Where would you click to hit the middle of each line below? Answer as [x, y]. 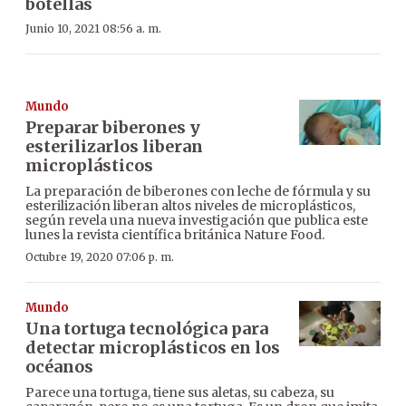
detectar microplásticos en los [153, 347]
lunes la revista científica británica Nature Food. [175, 234]
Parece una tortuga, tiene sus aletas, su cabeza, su [180, 392]
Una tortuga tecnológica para [147, 328]
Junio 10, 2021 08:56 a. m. [93, 28]
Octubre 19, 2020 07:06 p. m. [100, 256]
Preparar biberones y [113, 127]
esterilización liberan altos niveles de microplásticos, [190, 205]
